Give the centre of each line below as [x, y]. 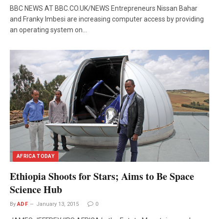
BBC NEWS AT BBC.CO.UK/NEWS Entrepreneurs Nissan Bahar [104, 8]
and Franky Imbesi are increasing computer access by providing [107, 19]
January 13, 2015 [58, 204]
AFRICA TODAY [36, 156]
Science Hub [36, 190]
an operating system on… [48, 30]
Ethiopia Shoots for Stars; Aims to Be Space [102, 176]
